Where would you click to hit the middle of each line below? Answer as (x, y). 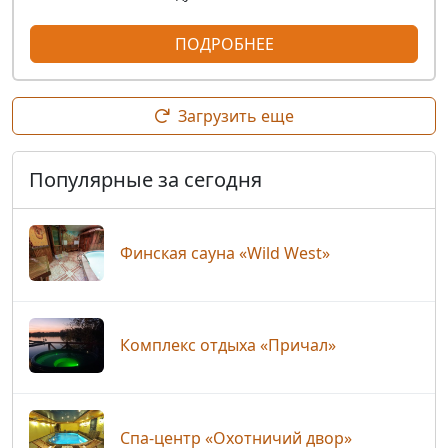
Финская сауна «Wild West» (225, 252)
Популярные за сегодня (145, 179)
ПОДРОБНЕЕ (224, 43)
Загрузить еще (236, 115)
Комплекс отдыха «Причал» (228, 345)
